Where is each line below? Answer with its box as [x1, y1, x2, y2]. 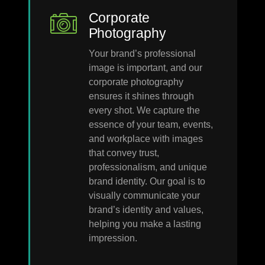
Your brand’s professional [88, 48, 196, 59]
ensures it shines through [88, 91, 194, 101]
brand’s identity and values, [88, 204, 203, 215]
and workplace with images [88, 133, 203, 144]
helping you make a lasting [88, 218, 201, 229]
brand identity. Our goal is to [88, 176, 205, 186]
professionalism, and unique [88, 161, 207, 172]
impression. [88, 232, 137, 243]
